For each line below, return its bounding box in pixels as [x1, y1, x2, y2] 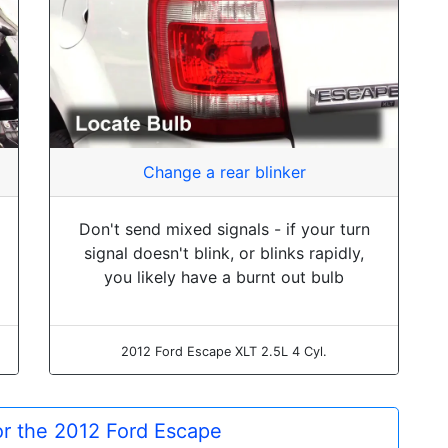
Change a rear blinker [142, 161, 306, 182]
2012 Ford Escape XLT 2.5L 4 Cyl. [121, 343, 327, 359]
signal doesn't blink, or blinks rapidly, [84, 242, 364, 263]
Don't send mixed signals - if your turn [78, 218, 370, 239]
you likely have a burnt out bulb [104, 266, 344, 287]
